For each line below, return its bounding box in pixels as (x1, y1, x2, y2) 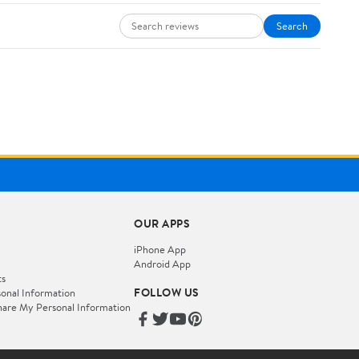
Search (276, 18, 308, 33)
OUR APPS (134, 215, 191, 232)
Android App (134, 256, 192, 271)
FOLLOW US (134, 284, 200, 301)
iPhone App (134, 241, 187, 256)
